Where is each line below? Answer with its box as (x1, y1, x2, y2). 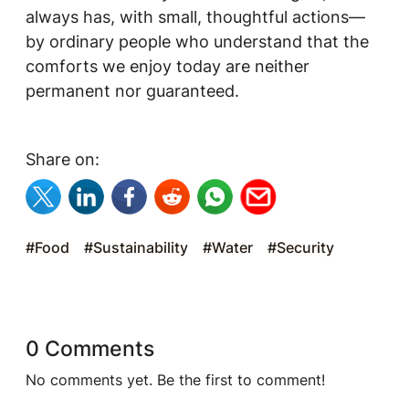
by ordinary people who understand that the (26, 32, 369, 51)
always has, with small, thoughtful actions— (26, 7, 365, 26)
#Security (267, 238, 334, 257)
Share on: (26, 150, 100, 169)
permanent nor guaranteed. (26, 81, 239, 100)
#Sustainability (84, 238, 188, 257)
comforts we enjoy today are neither (26, 57, 309, 76)
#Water (203, 238, 253, 257)
